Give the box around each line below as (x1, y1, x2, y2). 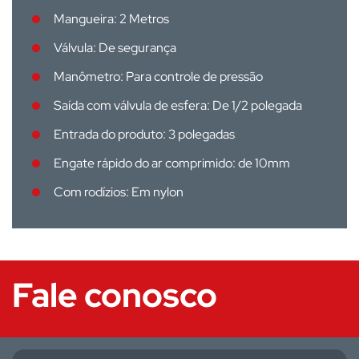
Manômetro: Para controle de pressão (54, 68, 263, 85)
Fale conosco (12, 272, 217, 317)
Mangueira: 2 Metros (54, 10, 169, 27)
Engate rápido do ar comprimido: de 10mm (54, 155, 290, 171)
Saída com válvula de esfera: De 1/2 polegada (54, 97, 302, 114)
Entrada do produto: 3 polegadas (54, 126, 235, 143)
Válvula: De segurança (54, 39, 176, 56)
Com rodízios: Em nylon (54, 184, 184, 200)
